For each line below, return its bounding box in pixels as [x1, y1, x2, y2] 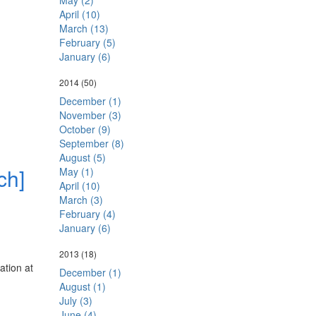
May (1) [59, 164, 94, 178]
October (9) [59, 122, 111, 136]
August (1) [59, 279, 106, 293]
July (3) [59, 293, 92, 308]
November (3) [59, 108, 121, 122]
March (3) [59, 193, 103, 207]
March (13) [59, 21, 109, 35]
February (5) [59, 35, 116, 49]
